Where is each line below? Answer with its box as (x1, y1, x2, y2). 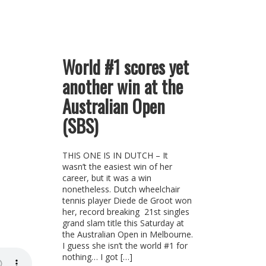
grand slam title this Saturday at (62, 217, 184, 229)
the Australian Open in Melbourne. (62, 229, 193, 240)
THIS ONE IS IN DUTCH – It (62, 150, 168, 161)
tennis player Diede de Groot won (62, 195, 192, 206)
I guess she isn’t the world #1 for (62, 240, 188, 251)
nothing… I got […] (62, 251, 132, 262)
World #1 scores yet (62, 53, 189, 80)
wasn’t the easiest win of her (62, 161, 172, 172)
